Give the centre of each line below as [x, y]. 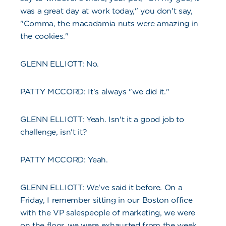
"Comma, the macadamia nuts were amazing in [109, 24]
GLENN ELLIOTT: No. [60, 64]
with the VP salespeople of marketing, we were [108, 213]
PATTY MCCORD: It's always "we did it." [95, 92]
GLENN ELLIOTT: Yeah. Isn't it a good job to [102, 120]
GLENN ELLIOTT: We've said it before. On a [101, 188]
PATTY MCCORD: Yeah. [64, 160]
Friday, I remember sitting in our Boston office [106, 200]
